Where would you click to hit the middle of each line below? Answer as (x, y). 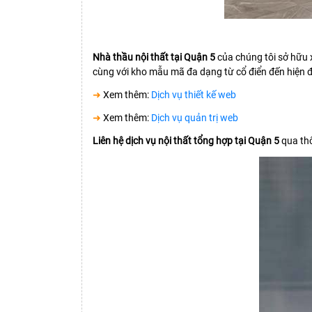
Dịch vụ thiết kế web (194, 95)
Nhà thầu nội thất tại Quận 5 (154, 57)
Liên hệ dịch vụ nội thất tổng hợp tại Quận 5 (186, 141)
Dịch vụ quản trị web (195, 118)
